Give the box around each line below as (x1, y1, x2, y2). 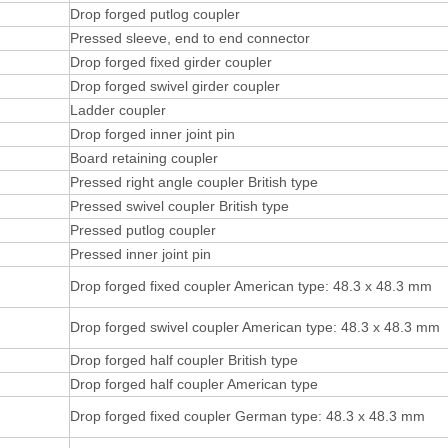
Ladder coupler (70, 102, 166, 118)
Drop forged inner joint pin (70, 126, 235, 142)
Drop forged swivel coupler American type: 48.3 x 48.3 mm (70, 319, 440, 335)
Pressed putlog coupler (70, 222, 216, 238)
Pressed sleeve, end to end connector (70, 30, 310, 46)
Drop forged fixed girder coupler (70, 54, 272, 70)
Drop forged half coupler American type (70, 376, 318, 392)
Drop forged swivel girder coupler (70, 78, 280, 94)
